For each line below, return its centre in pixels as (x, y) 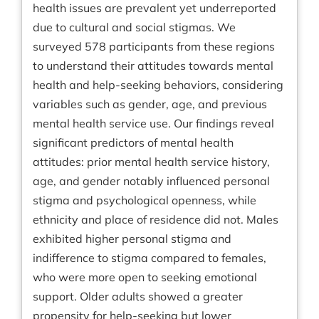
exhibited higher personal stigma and (132, 239)
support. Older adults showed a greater (138, 297)
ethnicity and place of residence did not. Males (156, 220)
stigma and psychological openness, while (145, 200)
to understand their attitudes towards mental (153, 66)
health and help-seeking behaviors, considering (158, 85)
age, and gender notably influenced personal (151, 181)
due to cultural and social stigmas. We (134, 27)
